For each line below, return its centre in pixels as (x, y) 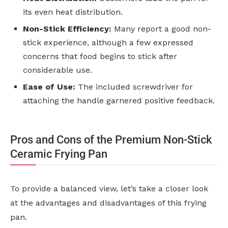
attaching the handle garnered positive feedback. (119, 101)
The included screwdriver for (134, 87)
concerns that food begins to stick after (100, 56)
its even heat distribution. (73, 12)
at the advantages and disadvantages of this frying (108, 203)
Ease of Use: (49, 87)
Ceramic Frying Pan (59, 154)
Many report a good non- (161, 29)
